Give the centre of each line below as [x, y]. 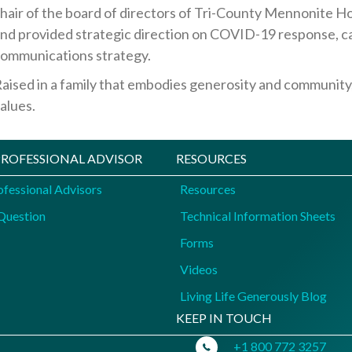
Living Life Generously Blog [253, 295]
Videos [199, 269]
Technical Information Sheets [258, 215]
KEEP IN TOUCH [224, 317]
